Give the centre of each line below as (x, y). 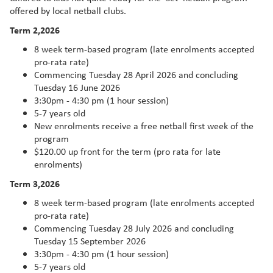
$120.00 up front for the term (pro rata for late (127, 151)
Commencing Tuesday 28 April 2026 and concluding (136, 74)
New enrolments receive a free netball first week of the (144, 126)
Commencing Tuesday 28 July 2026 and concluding (134, 228)
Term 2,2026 (35, 30)
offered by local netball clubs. (69, 10)
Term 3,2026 (35, 183)
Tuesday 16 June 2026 (77, 87)
